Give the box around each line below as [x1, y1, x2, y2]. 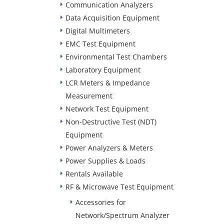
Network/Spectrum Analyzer [75, 210, 169, 220]
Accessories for [75, 197, 126, 207]
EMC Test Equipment [65, 39, 135, 48]
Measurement [65, 91, 112, 100]
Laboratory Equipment [65, 65, 140, 74]
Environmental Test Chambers [65, 52, 167, 61]
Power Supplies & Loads [65, 156, 145, 165]
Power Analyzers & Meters [65, 143, 153, 152]
